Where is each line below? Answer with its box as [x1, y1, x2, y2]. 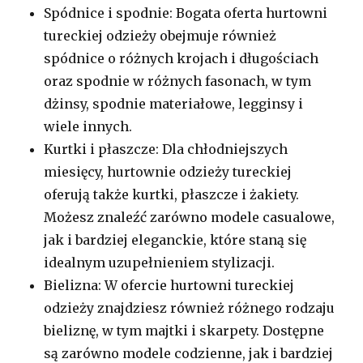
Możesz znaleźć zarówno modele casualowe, [44, 208, 335, 225]
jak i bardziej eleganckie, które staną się [44, 231, 307, 248]
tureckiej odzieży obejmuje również [44, 27, 277, 44]
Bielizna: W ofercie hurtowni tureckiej [44, 276, 295, 293]
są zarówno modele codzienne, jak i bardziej [44, 344, 334, 361]
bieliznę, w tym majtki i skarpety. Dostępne [44, 322, 325, 339]
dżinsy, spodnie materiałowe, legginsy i [44, 95, 304, 112]
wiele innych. [44, 117, 133, 135]
